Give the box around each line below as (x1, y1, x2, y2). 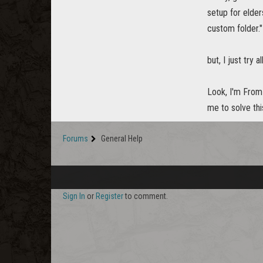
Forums (63, 134, 88, 143)
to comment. (123, 191, 168, 201)
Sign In (63, 191, 85, 201)
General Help (101, 134, 143, 143)
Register (96, 191, 123, 201)
